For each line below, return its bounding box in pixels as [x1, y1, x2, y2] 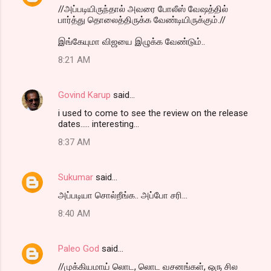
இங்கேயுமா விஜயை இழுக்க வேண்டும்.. [58, 36, 205, 48]
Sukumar [58, 172, 93, 183]
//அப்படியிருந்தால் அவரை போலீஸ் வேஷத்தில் [58, 4, 228, 15]
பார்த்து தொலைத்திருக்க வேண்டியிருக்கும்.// [58, 15, 226, 26]
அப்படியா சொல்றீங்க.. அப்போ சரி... [58, 190, 188, 201]
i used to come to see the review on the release [58, 108, 248, 119]
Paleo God [58, 243, 99, 255]
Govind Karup [58, 90, 111, 101]
